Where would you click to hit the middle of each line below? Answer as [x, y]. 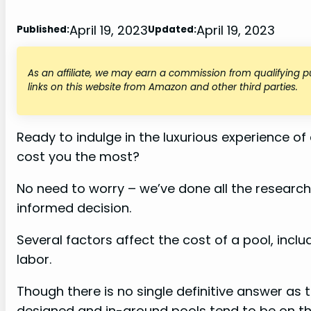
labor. [34, 259]
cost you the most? [78, 156]
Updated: [172, 30]
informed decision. [74, 208]
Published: [43, 30]
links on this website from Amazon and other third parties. [163, 87]
